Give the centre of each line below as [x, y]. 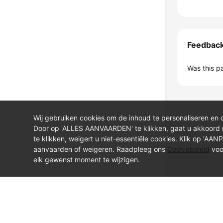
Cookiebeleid [189, 149]
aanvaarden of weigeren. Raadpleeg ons [101, 149]
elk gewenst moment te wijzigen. [87, 160]
